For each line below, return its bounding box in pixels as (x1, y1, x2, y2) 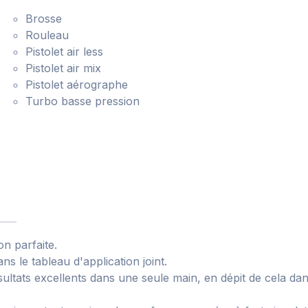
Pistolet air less (25, 45, 104, 58)
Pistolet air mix (25, 61, 102, 75)
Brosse (25, 12, 63, 25)
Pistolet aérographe (25, 78, 129, 91)
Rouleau (25, 28, 69, 42)
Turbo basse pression (25, 94, 140, 108)
